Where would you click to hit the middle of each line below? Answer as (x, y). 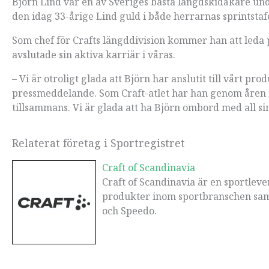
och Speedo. (129, 211)
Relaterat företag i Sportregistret (98, 143)
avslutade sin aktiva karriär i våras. (94, 54)
